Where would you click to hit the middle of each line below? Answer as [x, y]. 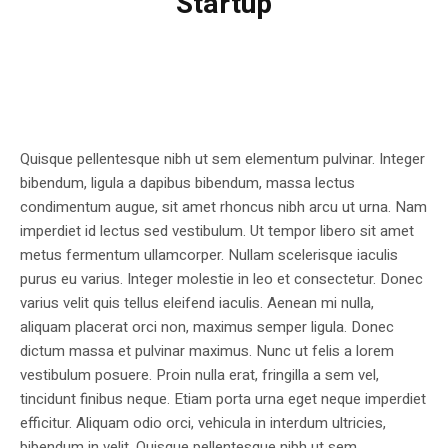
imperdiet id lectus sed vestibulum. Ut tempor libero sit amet [217, 231]
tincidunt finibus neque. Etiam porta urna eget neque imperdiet [223, 399]
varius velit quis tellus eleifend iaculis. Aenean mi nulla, [197, 303]
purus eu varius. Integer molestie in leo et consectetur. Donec [221, 279]
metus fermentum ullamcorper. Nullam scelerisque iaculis [209, 255]
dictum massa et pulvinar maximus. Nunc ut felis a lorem [207, 351]
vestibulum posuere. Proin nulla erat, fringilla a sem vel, [199, 375]
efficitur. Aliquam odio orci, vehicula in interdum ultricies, [203, 423]
